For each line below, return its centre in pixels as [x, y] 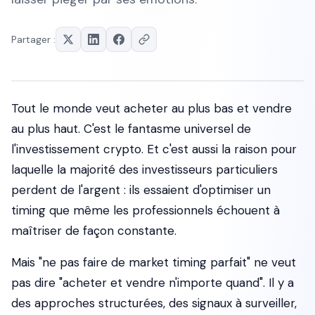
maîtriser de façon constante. [94, 231]
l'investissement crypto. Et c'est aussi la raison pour [154, 149]
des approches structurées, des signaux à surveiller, [154, 303]
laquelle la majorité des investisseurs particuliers [144, 169]
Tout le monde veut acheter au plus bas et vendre [152, 108]
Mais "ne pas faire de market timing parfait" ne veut [154, 262]
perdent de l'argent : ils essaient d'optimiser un [141, 190]
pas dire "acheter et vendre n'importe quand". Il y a [153, 283]
